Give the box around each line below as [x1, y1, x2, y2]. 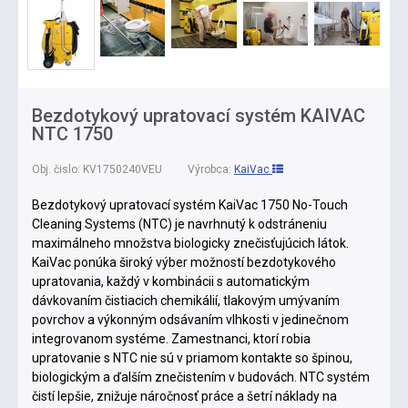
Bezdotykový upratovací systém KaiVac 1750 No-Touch [32, 197, 348, 212]
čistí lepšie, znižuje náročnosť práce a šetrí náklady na [32, 388, 337, 403]
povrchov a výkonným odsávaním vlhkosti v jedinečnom [32, 311, 349, 327]
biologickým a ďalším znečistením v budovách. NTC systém [32, 369, 370, 384]
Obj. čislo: [32, 162, 83, 176]
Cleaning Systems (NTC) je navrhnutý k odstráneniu [32, 216, 327, 231]
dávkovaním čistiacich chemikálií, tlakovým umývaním [32, 292, 340, 308]
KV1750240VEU [83, 162, 162, 176]
